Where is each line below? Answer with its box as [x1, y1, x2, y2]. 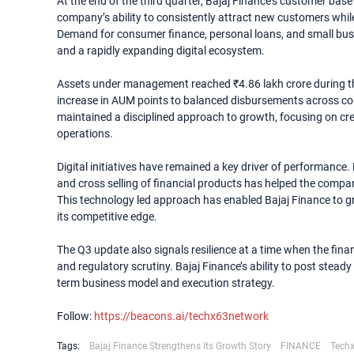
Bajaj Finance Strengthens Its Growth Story [89, 341, 271, 352]
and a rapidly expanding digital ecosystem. [57, 44, 265, 57]
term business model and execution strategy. [57, 277, 275, 289]
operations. [57, 127, 113, 140]
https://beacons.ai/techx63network [94, 310, 269, 322]
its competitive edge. [57, 210, 157, 223]
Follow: [57, 310, 94, 322]
